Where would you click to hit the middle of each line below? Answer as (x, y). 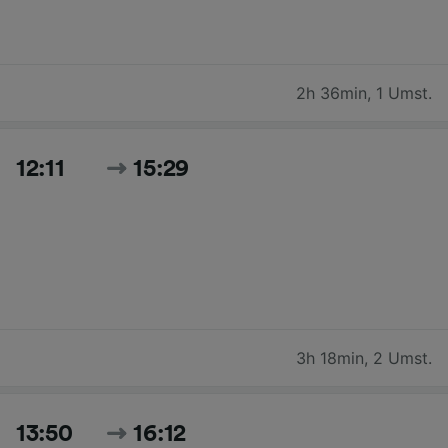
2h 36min (331, 93)
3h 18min (330, 358)
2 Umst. (402, 358)
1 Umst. (404, 93)
